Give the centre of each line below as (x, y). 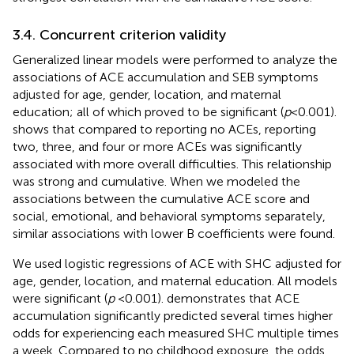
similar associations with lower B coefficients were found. (174, 233)
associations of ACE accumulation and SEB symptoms (166, 77)
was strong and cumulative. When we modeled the (156, 181)
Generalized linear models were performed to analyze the (175, 59)
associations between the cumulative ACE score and (161, 198)
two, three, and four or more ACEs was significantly (157, 146)
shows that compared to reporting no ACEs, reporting (164, 129)
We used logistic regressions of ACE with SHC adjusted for (177, 263)
